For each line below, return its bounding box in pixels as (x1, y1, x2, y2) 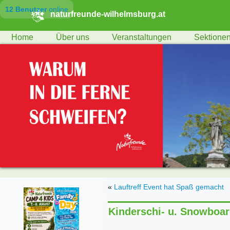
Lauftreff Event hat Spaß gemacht (114, 183, 224, 191)
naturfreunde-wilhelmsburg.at (50, 9, 165, 18)
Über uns (56, 33, 89, 42)
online (47, 5, 68, 13)
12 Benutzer (5, 5, 47, 13)
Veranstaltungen (112, 33, 171, 42)
